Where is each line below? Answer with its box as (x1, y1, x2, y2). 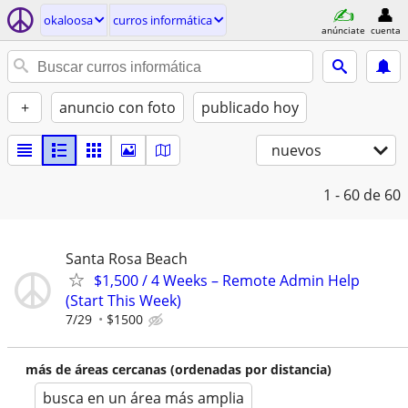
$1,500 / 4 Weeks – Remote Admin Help (94, 270, 360, 291)
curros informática (113, 12, 212, 28)
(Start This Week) (66, 291, 181, 311)
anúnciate (321, 23, 365, 36)
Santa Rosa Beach (66, 249, 188, 269)
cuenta (370, 23, 401, 36)
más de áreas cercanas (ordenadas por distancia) (25, 361, 331, 378)
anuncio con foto (59, 97, 176, 117)
